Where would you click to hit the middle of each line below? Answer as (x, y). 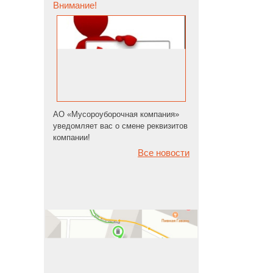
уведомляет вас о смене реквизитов (120, 126)
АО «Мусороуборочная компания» (116, 114)
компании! (72, 137)
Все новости (164, 153)
